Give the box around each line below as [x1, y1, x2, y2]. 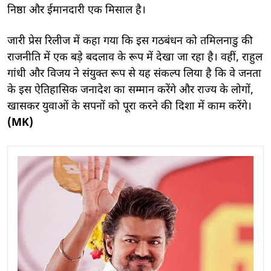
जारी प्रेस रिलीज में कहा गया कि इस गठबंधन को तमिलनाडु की [7, 34, 253, 48]
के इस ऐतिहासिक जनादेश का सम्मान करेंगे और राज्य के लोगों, [7, 83, 253, 97]
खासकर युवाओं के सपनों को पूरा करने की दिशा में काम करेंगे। [7, 99, 252, 114]
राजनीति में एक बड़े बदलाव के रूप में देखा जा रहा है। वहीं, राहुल [7, 50, 263, 65]
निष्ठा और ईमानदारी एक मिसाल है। [7, 3, 146, 18]
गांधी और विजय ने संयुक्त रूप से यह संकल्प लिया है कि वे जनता [7, 67, 261, 81]
